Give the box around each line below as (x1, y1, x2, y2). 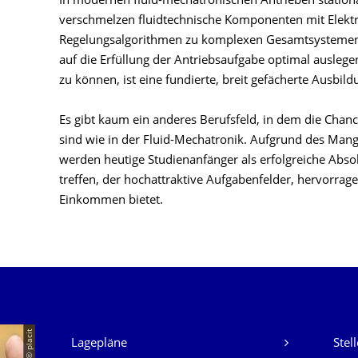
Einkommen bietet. (59, 195, 163, 207)
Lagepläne (71, 338, 127, 350)
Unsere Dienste (59, 327, 190, 344)
